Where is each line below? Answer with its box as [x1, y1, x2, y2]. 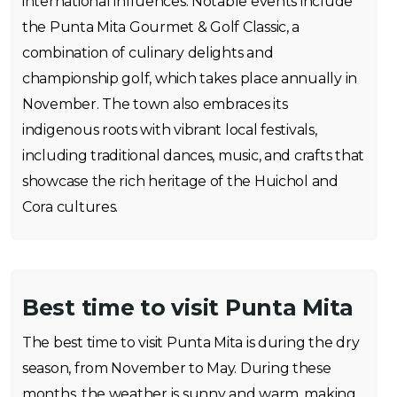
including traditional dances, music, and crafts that [22, 147, 364, 164]
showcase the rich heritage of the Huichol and [22, 173, 339, 190]
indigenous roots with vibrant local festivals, [22, 121, 317, 138]
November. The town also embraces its [22, 96, 288, 113]
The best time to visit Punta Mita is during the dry [22, 334, 360, 351]
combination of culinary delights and [22, 44, 274, 61]
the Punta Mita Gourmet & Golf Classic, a [22, 19, 300, 35]
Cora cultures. [22, 198, 119, 215]
